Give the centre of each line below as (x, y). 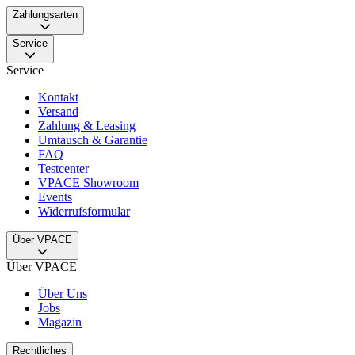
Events (55, 197)
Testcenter (63, 168)
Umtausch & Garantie (93, 139)
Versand (58, 111)
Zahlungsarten (45, 14)
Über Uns (63, 293)
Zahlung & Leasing (87, 125)
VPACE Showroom (88, 182)
